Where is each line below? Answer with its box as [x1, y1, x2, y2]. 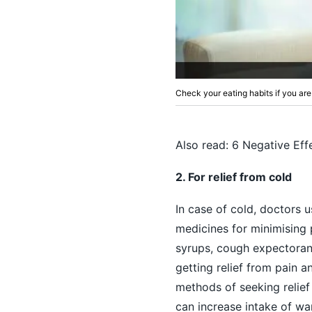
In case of [175, 201, 231, 216]
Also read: [175, 137, 232, 152]
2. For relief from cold [175, 169, 292, 184]
